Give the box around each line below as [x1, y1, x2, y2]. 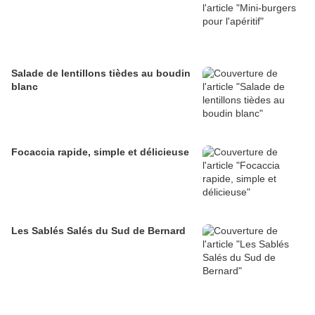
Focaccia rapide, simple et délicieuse [11, 146, 189, 158]
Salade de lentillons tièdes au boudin [11, 67, 191, 79]
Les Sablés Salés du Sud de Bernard [11, 225, 186, 237]
